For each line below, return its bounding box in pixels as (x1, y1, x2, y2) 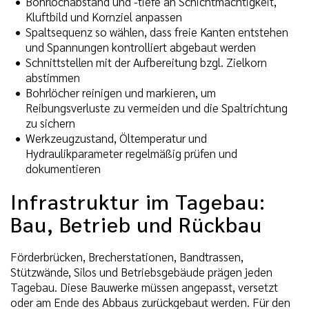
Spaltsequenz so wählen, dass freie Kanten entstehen (26, 24, 288, 40)
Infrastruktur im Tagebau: (10, 188, 266, 215)
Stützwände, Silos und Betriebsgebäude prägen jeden (10, 263, 272, 279)
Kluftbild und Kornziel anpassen (26, 9, 182, 25)
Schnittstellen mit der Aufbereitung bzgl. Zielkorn (26, 54, 267, 70)
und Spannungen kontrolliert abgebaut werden (26, 39, 256, 55)
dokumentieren (26, 161, 101, 177)
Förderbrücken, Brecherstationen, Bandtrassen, (10, 248, 243, 264)
